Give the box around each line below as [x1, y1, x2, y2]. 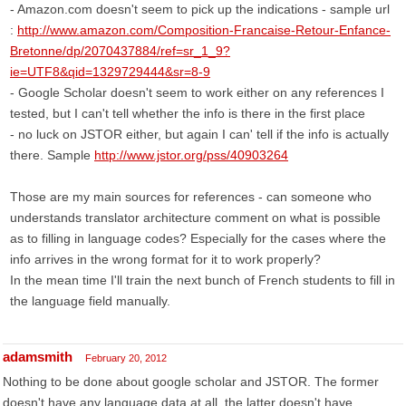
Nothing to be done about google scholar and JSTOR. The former [3, 374, 379, 389]
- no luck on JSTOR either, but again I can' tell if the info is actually [10, 127, 389, 141]
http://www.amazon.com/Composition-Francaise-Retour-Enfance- [17, 23, 391, 37]
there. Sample [10, 148, 94, 162]
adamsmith [3, 349, 72, 364]
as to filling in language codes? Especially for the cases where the [10, 231, 386, 246]
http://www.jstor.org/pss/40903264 [94, 148, 288, 162]
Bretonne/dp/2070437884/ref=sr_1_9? [10, 43, 230, 58]
